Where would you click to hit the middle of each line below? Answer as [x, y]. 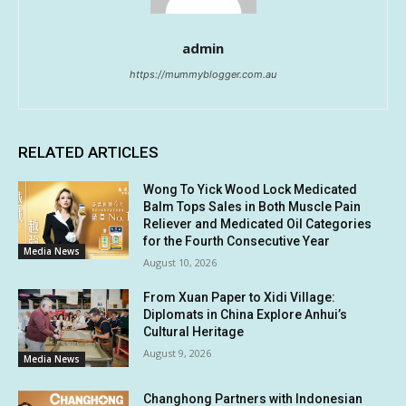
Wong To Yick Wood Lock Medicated [251, 190]
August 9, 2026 [178, 353]
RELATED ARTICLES [88, 153]
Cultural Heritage [194, 332]
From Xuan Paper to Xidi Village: [240, 298]
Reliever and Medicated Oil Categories [258, 224]
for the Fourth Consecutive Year [237, 242]
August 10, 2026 [180, 263]
